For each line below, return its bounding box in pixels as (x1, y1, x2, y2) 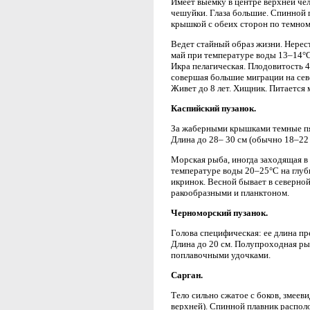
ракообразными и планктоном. (171, 188, 289, 198)
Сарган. (171, 270, 203, 280)
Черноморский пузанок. (171, 208, 268, 218)
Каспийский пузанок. (171, 103, 256, 113)
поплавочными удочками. (171, 250, 271, 260)
